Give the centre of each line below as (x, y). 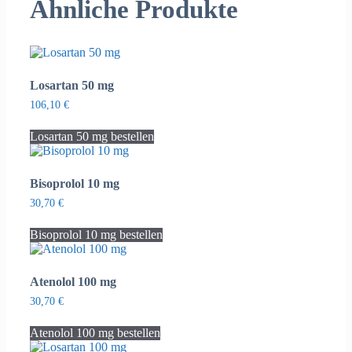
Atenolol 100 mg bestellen (95, 332)
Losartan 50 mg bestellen (92, 136)
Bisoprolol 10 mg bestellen (96, 234)
